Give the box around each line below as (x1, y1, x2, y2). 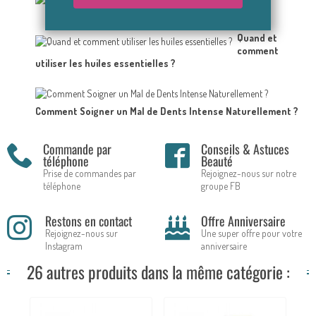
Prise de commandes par (43, 167, 136, 180)
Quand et (237, 32, 277, 44)
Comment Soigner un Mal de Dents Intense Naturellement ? (35, 105, 298, 118)
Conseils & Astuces (201, 140, 289, 159)
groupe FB (201, 180, 241, 193)
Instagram (44, 240, 83, 253)
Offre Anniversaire (201, 212, 286, 231)
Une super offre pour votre (201, 227, 302, 240)
